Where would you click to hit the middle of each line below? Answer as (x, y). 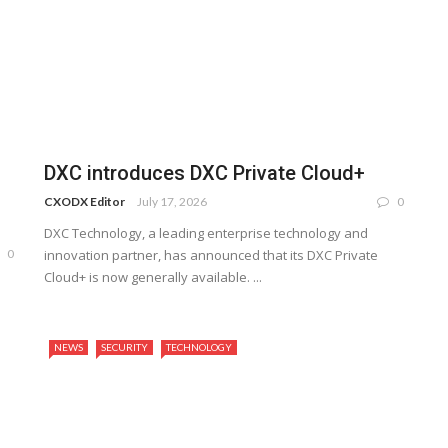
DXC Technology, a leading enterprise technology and (206, 233)
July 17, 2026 (172, 202)
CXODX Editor (84, 202)
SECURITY (124, 347)
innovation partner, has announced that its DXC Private (211, 255)
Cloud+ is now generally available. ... (153, 277)
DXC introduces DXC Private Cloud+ (204, 173)
